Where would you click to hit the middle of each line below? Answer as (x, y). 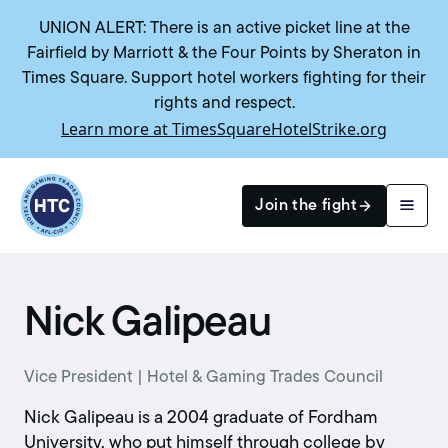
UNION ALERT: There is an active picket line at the (224, 28)
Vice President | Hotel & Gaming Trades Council (203, 378)
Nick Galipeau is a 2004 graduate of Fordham (201, 419)
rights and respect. (224, 103)
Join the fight (306, 205)
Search (63, 292)
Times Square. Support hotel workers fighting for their (224, 78)
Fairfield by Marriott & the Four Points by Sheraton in (224, 53)
